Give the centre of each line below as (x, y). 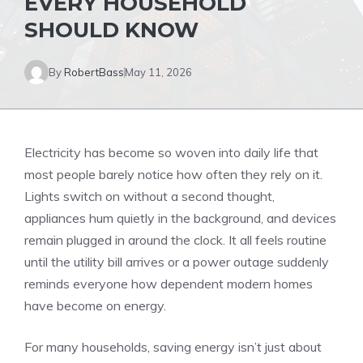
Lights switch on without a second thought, (149, 196)
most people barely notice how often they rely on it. (173, 174)
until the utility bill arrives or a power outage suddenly (177, 262)
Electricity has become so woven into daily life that (171, 152)
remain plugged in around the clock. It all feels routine (175, 240)
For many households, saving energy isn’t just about (173, 347)
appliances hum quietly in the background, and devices (180, 218)
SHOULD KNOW (111, 30)
